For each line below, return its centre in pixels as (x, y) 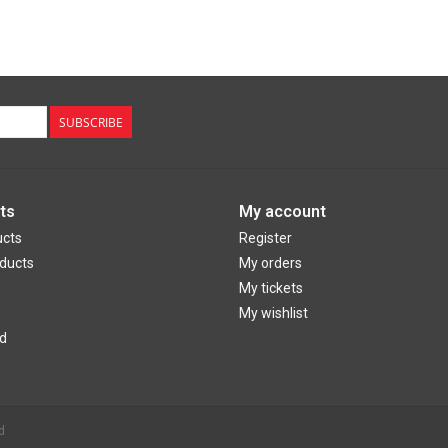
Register (265, 238)
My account (282, 212)
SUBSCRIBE (91, 123)
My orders (270, 263)
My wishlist (273, 313)
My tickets (271, 288)
